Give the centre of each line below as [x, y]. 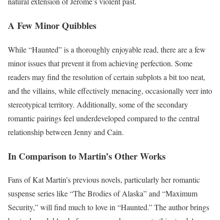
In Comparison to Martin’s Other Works [87, 156]
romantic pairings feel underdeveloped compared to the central [104, 118]
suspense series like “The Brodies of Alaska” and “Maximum [103, 193]
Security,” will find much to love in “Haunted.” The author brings [109, 207]
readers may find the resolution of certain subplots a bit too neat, [107, 77]
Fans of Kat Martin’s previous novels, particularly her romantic [104, 180]
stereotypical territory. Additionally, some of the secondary [98, 104]
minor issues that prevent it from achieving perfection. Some [100, 63]
